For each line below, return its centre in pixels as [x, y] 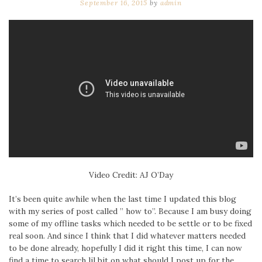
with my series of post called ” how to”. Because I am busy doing [130, 211]
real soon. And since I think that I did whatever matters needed [127, 236]
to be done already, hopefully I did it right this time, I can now [125, 248]
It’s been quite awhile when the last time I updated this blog [123, 199]
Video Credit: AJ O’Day [131, 175]
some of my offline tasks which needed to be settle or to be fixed [130, 224]
